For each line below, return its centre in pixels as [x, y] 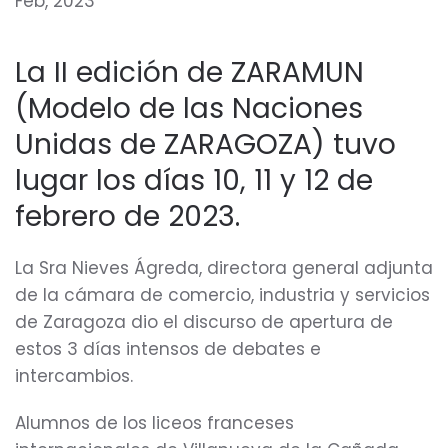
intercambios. [74, 376]
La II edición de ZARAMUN [189, 72]
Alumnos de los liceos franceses [154, 423]
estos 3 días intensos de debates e [168, 349]
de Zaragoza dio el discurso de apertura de [204, 322]
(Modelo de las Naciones [189, 108]
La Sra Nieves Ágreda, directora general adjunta [224, 268]
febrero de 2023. [127, 216]
